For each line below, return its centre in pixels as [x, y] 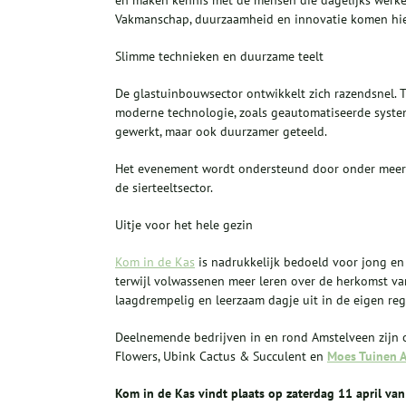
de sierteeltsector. [164, 188]
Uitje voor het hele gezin [184, 225]
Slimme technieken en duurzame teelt [219, 57]
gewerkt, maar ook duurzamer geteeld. [221, 132]
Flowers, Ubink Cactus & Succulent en [221, 357]
